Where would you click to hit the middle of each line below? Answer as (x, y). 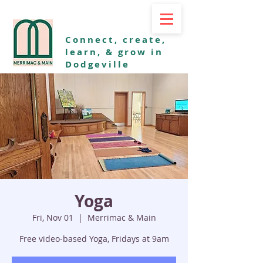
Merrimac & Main (122, 218)
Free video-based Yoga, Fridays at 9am (94, 239)
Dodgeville (97, 64)
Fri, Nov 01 (53, 218)
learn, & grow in (114, 52)
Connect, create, (116, 40)
